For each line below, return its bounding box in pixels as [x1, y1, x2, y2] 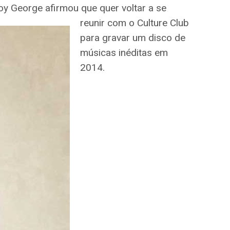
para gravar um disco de [80, 32, 185, 44]
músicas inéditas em [80, 47, 168, 59]
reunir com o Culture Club [80, 17, 189, 29]
